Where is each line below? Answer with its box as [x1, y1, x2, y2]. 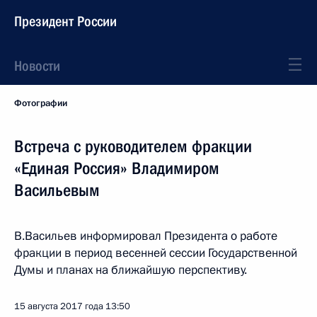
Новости [14, 57, 60, 74]
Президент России [14, 13, 117, 30]
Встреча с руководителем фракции [14, 137, 252, 156]
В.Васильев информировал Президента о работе [14, 228, 277, 244]
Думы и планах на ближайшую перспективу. [14, 262, 247, 278]
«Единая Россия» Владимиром [14, 158, 219, 178]
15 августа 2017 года [14, 300, 103, 313]
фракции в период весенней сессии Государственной [14, 245, 297, 261]
